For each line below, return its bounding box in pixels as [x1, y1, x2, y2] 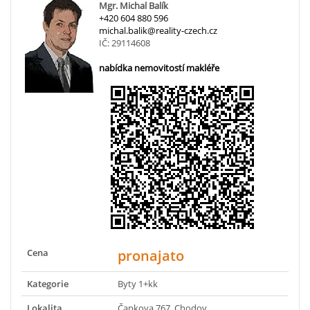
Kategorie [27, 277, 69, 291]
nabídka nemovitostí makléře [99, 62, 219, 75]
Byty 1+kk [118, 277, 158, 291]
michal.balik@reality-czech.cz [99, 24, 217, 37]
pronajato [118, 246, 184, 266]
